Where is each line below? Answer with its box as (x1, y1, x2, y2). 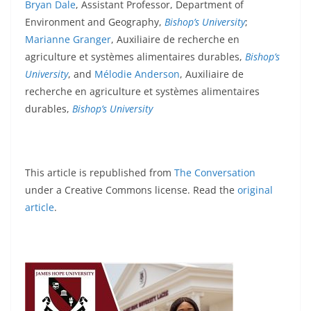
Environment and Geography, (25, 15, 165, 29)
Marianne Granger (25, 33, 111, 47)
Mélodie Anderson (94, 67, 180, 81)
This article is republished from (25, 166, 174, 180)
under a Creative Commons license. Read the (25, 183, 237, 197)
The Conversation (174, 166, 255, 180)
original (237, 183, 273, 197)
